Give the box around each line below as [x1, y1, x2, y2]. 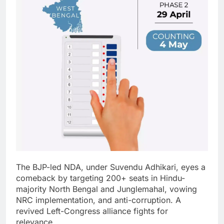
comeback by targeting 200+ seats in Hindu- [16, 173, 185, 183]
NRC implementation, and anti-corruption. [16, 195, 175, 205]
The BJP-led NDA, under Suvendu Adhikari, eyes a [16, 162, 205, 172]
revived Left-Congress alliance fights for [16, 206, 168, 216]
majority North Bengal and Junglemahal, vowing [16, 184, 197, 194]
